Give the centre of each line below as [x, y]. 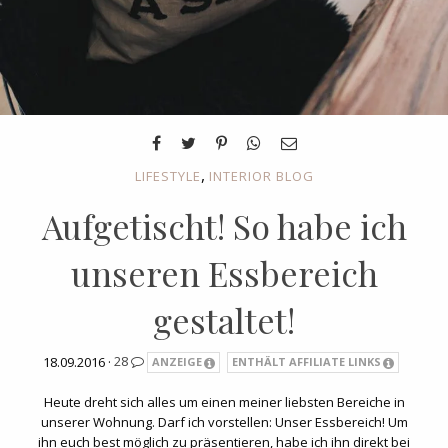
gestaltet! [224, 319]
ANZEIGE [177, 362]
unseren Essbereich [224, 272]
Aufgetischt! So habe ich [224, 225]
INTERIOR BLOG [261, 175]
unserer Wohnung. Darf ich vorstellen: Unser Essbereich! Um [224, 422]
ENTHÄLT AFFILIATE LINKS [307, 362]
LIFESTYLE [167, 175]
